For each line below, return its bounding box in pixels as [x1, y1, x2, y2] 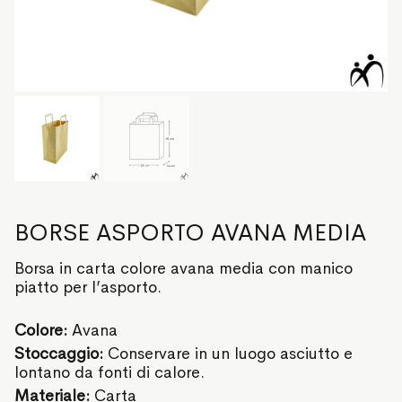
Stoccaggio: [14, 344, 108, 364]
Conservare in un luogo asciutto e [108, 344, 353, 364]
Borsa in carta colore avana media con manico [14, 258, 353, 279]
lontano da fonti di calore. [14, 363, 205, 383]
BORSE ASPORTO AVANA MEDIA [14, 218, 366, 249]
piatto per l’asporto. [14, 277, 162, 298]
